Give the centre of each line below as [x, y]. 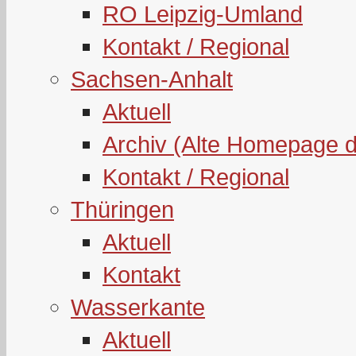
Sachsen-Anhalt [152, 79]
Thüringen [122, 209]
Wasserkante [138, 307]
